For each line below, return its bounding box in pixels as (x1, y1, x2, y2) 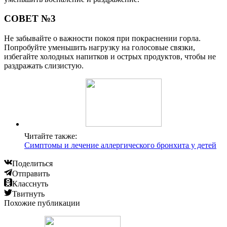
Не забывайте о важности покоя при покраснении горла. (4, 33, 201, 43)
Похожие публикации (4, 198, 80, 207)
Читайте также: (24, 131, 77, 140)
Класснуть (12, 179, 48, 188)
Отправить (12, 169, 50, 178)
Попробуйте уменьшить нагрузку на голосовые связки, (4, 43, 195, 52)
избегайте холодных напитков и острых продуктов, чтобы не (4, 52, 216, 61)
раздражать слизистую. (4, 61, 84, 70)
